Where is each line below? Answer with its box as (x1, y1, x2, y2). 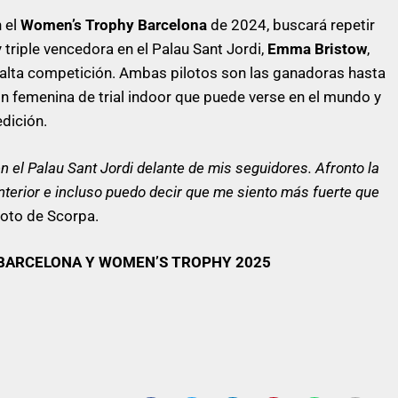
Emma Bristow (267, 40, 367, 58)
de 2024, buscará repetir (207, 16, 375, 34)
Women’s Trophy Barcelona (20, 16, 207, 34)
